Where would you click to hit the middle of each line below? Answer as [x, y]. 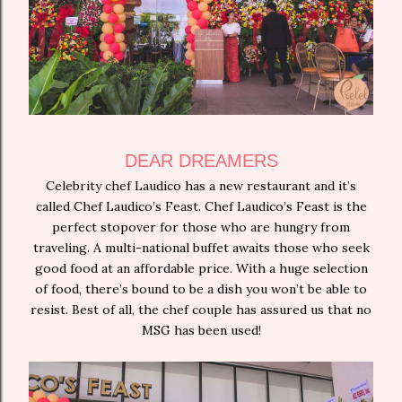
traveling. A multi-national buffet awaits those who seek [201, 248]
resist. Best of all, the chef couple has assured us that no [201, 310]
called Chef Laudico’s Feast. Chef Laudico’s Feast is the [201, 207]
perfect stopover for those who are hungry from [201, 227]
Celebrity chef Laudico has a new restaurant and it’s [201, 186]
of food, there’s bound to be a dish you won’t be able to [201, 289]
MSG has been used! [201, 331]
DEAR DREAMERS [201, 161]
